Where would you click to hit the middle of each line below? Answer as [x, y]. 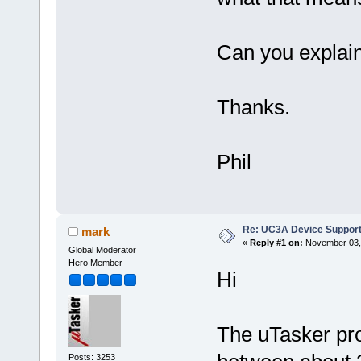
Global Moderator [102, 249]
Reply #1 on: [276, 243]
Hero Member [95, 262]
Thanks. [253, 107]
